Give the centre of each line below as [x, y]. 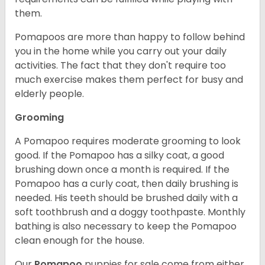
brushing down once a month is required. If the [122, 169]
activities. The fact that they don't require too [120, 65]
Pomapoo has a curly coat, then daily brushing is [127, 183]
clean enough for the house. [80, 240]
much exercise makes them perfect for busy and [129, 79]
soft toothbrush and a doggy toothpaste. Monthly [130, 212]
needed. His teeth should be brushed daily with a [126, 198]
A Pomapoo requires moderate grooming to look [128, 141]
